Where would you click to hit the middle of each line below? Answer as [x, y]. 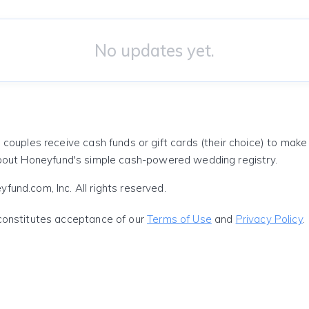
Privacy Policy [269, 219]
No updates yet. [154, 50]
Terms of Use [179, 219]
